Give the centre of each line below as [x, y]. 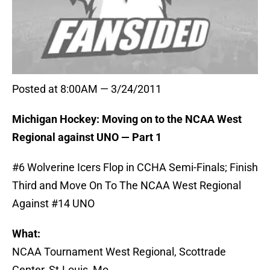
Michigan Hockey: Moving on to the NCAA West [127, 119]
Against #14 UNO [53, 204]
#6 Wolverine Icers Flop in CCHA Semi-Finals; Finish [135, 168]
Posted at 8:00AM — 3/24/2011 [87, 89]
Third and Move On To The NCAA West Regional [127, 186]
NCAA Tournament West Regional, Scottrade [119, 252]
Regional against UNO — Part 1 [87, 137]
